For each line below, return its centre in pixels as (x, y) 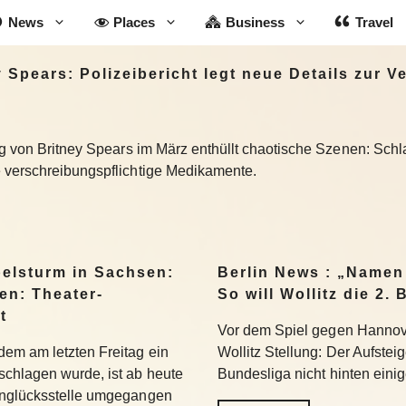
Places (135, 22)
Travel (374, 22)
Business (256, 22)
